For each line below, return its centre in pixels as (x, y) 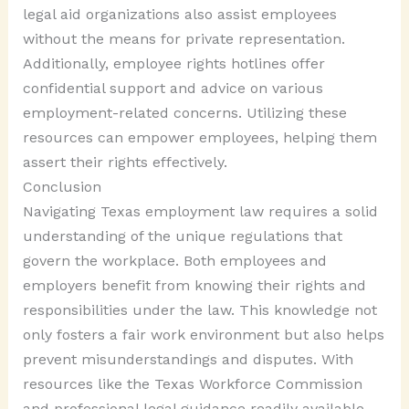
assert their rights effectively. (125, 162)
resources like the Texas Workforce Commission (192, 383)
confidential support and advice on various (173, 88)
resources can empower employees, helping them (199, 137)
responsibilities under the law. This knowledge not (199, 309)
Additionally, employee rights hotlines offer (173, 63)
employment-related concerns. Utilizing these (184, 112)
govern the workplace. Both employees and (174, 260)
